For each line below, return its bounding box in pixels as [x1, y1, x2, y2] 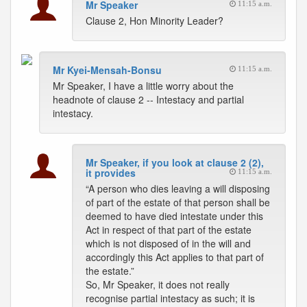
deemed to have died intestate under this [86, 209, 263, 223]
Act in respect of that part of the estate [86, 223, 251, 236]
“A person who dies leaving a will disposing [86, 182, 270, 195]
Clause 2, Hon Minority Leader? [86, 14, 223, 27]
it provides [86, 166, 136, 180]
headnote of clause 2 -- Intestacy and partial [53, 93, 244, 106]
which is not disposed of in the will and [86, 236, 251, 250]
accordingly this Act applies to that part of [86, 250, 264, 264]
